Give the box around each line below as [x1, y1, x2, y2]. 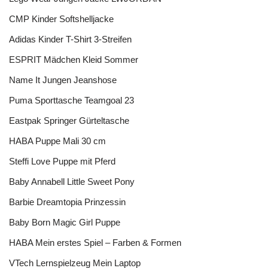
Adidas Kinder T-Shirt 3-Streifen [9, 34, 132, 44]
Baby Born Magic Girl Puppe [9, 217, 120, 227]
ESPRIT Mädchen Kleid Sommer [9, 54, 138, 65]
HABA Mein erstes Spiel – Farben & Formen [9, 237, 181, 248]
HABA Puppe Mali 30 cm [9, 136, 106, 146]
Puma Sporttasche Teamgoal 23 [9, 95, 134, 105]
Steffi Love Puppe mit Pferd [9, 156, 115, 166]
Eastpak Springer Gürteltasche [9, 115, 129, 126]
